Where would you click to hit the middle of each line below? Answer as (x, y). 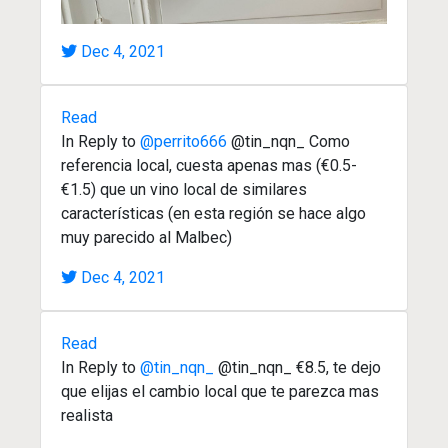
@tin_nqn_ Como (288, 141)
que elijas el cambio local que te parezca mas (220, 391)
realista (87, 415)
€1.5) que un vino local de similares (184, 189)
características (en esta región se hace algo (213, 213)
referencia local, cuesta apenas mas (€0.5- (209, 165)
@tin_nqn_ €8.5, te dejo (297, 367)
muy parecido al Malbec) (146, 237)
